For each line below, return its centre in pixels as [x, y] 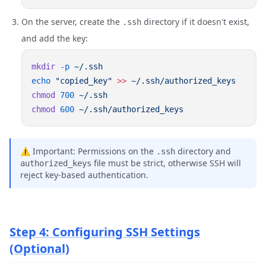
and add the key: [55, 38]
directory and [203, 151]
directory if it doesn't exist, [195, 22]
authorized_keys [56, 163]
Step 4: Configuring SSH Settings [105, 232]
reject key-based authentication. [84, 175]
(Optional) [39, 248]
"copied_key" [81, 81]
